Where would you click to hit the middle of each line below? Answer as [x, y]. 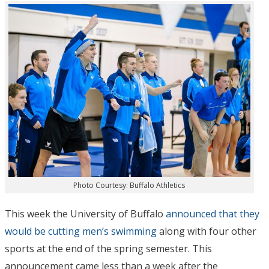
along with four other [207, 231]
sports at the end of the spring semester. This [108, 248]
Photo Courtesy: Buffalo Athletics [129, 185]
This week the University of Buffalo [85, 213]
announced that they [213, 213]
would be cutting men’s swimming [81, 231]
